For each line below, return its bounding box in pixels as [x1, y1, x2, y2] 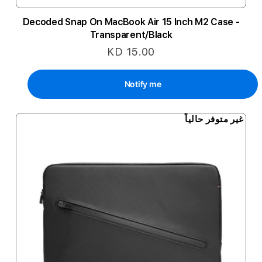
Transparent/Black [89, 29, 173, 40]
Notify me [124, 79, 161, 89]
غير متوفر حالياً [185, 113, 244, 125]
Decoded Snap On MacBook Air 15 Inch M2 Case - [22, 16, 240, 27]
